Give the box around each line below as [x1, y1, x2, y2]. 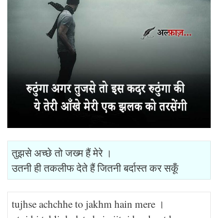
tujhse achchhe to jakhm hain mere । [12, 197, 164, 211]
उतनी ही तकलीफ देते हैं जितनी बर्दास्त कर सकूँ [12, 160, 179, 175]
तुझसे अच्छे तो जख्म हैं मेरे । [12, 145, 112, 160]
